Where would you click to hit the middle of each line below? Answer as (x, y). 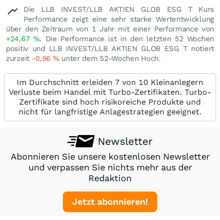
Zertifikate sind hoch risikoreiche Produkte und (110, 102)
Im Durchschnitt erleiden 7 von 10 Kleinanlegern (110, 82)
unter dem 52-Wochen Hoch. (110, 58)
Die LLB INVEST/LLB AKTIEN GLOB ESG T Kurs (119, 9)
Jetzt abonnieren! (110, 202)
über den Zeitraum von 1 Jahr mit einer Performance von (110, 29)
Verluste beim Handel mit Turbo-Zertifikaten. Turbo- (110, 92)
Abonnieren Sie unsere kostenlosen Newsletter (110, 156)
